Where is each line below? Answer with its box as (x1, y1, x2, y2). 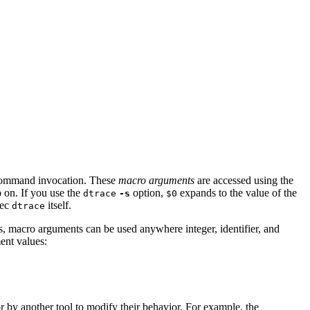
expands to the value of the (177, 186, 297, 199)
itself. (45, 199, 71, 211)
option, (130, 186, 166, 199)
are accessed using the (194, 174, 293, 186)
